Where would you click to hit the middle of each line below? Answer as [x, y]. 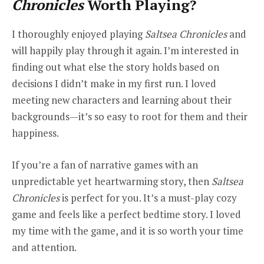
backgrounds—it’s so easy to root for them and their [130, 116]
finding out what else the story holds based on [115, 67]
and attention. [45, 247]
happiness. [35, 133]
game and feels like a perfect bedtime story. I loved [126, 214]
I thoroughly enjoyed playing [78, 34]
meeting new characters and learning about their [122, 100]
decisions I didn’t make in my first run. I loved [114, 83]
